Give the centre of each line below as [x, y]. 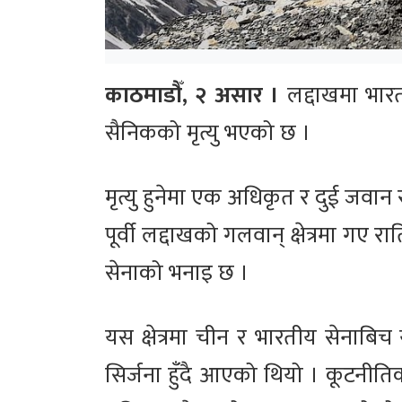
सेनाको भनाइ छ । [177, 274]
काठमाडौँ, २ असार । [192, 96]
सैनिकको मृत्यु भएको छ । [208, 134]
